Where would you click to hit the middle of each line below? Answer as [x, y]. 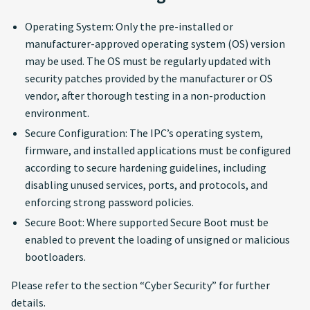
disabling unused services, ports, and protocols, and [146, 185]
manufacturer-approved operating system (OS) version [155, 44]
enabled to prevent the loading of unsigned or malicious [157, 239]
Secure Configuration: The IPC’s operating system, [144, 133]
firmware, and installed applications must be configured [158, 150]
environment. [57, 113]
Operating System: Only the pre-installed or [129, 26]
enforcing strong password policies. [109, 202]
